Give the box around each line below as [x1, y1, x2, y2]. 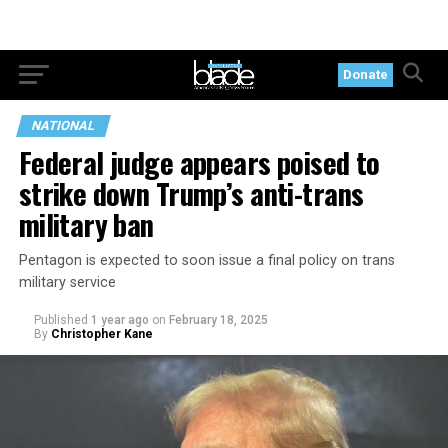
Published [33, 313, 88, 327]
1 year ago [90, 313, 149, 327]
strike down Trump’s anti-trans [18, 172, 364, 214]
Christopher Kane [50, 327, 153, 341]
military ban [18, 203, 154, 245]
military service [18, 274, 116, 291]
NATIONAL [29, 118, 97, 133]
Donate [343, 67, 389, 82]
